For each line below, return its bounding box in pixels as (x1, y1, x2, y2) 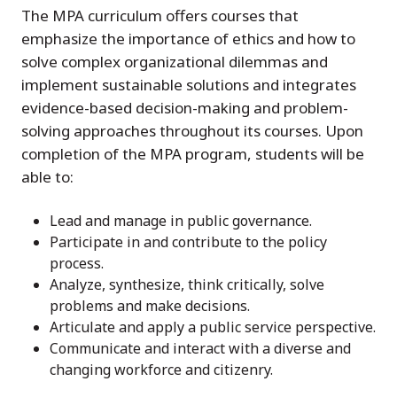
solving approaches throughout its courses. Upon (21, 121, 363, 142)
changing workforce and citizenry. (50, 360, 273, 380)
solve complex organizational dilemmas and (21, 51, 328, 73)
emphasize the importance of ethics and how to (21, 28, 355, 50)
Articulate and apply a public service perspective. (50, 317, 376, 338)
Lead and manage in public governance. (50, 211, 312, 231)
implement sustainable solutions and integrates (21, 74, 356, 96)
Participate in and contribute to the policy (50, 232, 327, 253)
